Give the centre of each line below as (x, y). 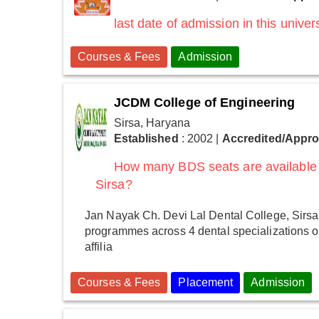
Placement (206, 282)
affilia (99, 246)
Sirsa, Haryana (152, 123)
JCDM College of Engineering (204, 103)
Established (146, 139)
